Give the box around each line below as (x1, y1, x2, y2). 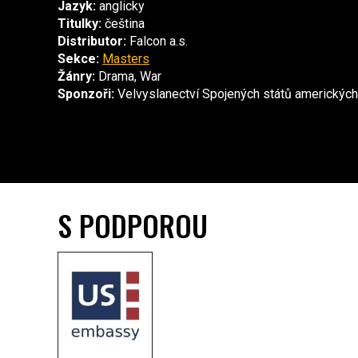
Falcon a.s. (126, 34, 188, 50)
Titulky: (58, 16, 101, 32)
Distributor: (58, 34, 126, 50)
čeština (101, 16, 145, 32)
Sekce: (58, 51, 99, 67)
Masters (102, 51, 149, 67)
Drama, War (95, 69, 161, 85)
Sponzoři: (58, 86, 114, 102)
